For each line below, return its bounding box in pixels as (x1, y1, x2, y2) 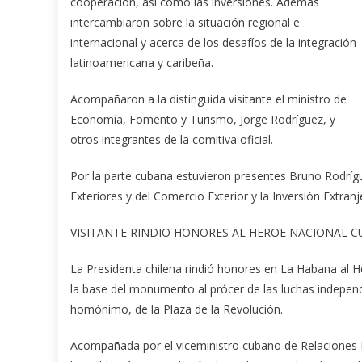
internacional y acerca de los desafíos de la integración (70, 34, 356, 50)
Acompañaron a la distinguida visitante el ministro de (70, 90, 347, 107)
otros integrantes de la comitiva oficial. (70, 131, 273, 147)
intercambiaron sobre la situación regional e (70, 14, 300, 30)
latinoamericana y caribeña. (70, 54, 213, 70)
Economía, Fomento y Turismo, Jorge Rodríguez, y (70, 111, 335, 127)
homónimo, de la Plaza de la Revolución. (70, 301, 283, 317)
